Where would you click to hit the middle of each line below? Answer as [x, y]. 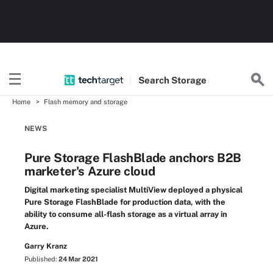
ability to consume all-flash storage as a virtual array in [126, 214]
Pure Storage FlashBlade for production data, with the [125, 202]
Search [154, 80]
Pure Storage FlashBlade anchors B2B [133, 158]
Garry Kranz [46, 246]
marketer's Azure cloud [90, 171]
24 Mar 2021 [78, 259]
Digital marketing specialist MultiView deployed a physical [133, 190]
